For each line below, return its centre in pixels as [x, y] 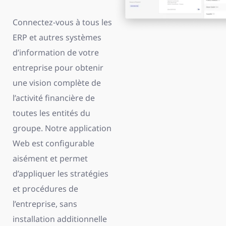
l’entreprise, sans [45, 204]
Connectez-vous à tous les [62, 22]
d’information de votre [56, 52]
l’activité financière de [54, 98]
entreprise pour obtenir [58, 68]
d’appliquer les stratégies [61, 174]
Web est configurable [53, 143]
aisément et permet [50, 158]
